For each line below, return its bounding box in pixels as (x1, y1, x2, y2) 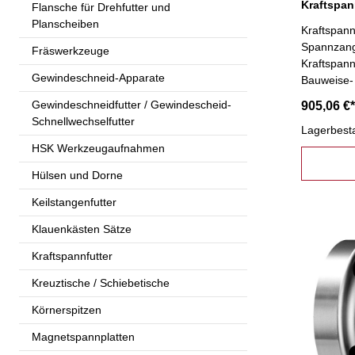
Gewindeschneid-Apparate (32, 71, 165, 84)
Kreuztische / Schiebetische (32, 276, 170, 289)
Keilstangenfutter (32, 195, 116, 208)
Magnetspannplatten (32, 330, 135, 343)
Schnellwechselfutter (32, 114, 135, 128)
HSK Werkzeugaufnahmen (32, 141, 165, 155)
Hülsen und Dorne (32, 168, 123, 181)
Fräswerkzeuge (32, 44, 109, 57)
